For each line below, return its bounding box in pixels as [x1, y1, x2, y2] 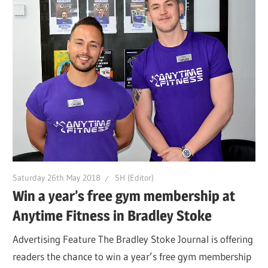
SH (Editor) [115, 172, 154, 184]
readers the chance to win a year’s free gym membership [13, 250, 252, 263]
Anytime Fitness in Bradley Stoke [13, 206, 212, 224]
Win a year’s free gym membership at [13, 187, 236, 205]
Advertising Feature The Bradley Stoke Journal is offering [13, 233, 254, 246]
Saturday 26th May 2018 [13, 172, 101, 184]
